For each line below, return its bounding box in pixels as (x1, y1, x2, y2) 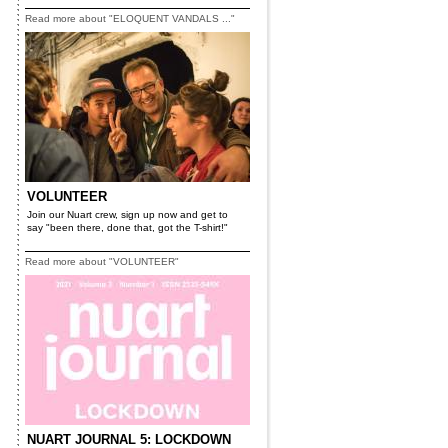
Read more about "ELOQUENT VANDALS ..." (25, 13, 235, 24)
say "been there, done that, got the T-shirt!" (27, 222, 228, 233)
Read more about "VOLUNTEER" (25, 256, 179, 267)
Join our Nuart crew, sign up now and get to (27, 209, 228, 220)
